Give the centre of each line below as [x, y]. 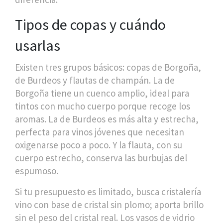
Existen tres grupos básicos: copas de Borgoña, [108, 67]
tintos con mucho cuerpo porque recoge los [103, 106]
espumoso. [37, 171]
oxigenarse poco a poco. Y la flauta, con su [99, 145]
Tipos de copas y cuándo [90, 24]
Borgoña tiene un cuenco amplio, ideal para [102, 93]
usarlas [38, 45]
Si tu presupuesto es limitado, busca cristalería [108, 192]
